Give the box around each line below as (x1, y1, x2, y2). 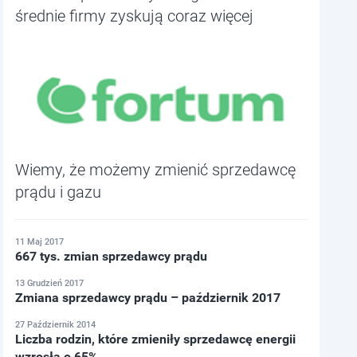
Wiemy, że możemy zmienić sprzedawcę (15, 160, 296, 180)
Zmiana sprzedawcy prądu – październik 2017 (15, 290, 281, 306)
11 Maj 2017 (15, 237, 65, 248)
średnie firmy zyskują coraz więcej (15, 6, 254, 26)
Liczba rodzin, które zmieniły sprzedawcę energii (15, 331, 296, 347)
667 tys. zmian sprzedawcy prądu (15, 249, 208, 265)
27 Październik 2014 (15, 320, 96, 331)
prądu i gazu (15, 182, 102, 202)
